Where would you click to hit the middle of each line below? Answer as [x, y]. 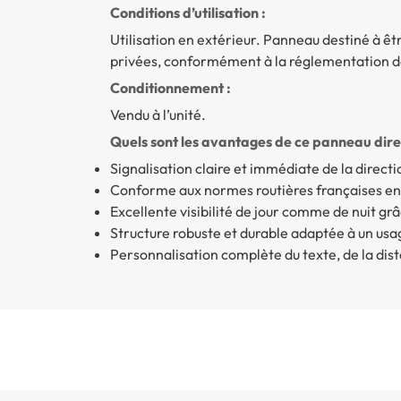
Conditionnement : [170, 87]
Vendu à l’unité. [158, 114]
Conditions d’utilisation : [188, 12]
